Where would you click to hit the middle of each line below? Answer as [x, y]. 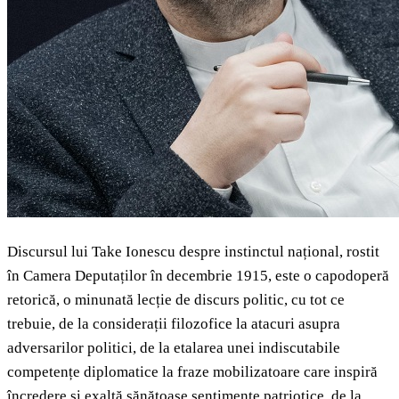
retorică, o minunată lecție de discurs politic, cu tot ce [176, 300]
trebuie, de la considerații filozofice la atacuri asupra [174, 324]
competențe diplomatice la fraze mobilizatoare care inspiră [192, 372]
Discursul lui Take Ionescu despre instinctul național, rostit [193, 252]
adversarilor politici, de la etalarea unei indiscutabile [174, 348]
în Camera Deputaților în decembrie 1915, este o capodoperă [198, 276]
